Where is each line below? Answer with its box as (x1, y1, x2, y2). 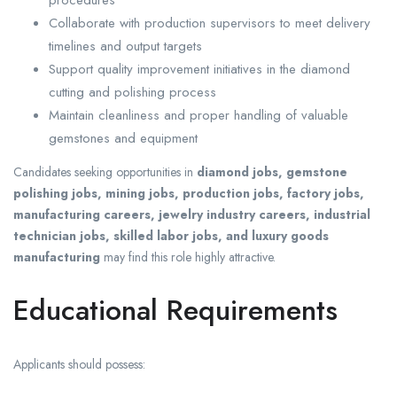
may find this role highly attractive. (100, 248, 276, 267)
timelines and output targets (49, 36, 202, 57)
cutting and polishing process (49, 82, 216, 103)
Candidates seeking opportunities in (13, 163, 197, 182)
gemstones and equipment (49, 128, 198, 149)
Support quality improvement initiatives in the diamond (49, 59, 350, 80)
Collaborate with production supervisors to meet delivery (49, 13, 370, 34)
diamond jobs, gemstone (197, 163, 347, 182)
